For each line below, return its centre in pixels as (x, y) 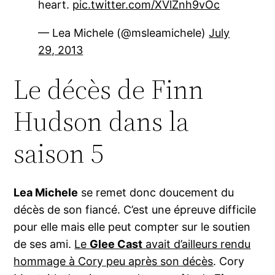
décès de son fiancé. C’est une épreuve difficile (135, 210)
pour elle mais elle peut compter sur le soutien (132, 227)
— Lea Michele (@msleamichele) (124, 33)
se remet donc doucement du (156, 193)
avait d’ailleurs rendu (197, 244)
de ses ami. (44, 244)
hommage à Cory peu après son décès (114, 261)
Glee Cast (116, 244)
